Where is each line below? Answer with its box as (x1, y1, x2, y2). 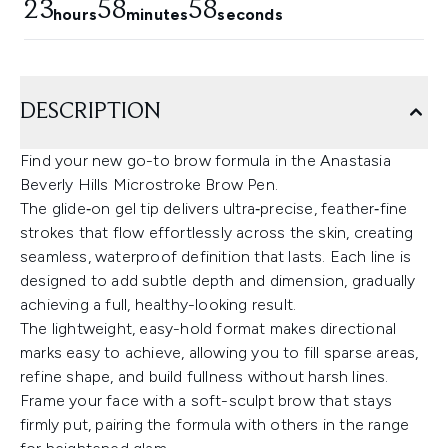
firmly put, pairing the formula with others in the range (20, 415, 410, 435)
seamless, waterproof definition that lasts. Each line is (20, 247, 412, 267)
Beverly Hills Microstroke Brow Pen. (20, 175, 278, 195)
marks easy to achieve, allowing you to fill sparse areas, (20, 343, 419, 363)
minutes (126, 5, 189, 25)
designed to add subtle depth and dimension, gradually (20, 271, 416, 291)
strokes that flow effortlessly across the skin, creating (20, 223, 414, 243)
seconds (217, 5, 283, 25)
